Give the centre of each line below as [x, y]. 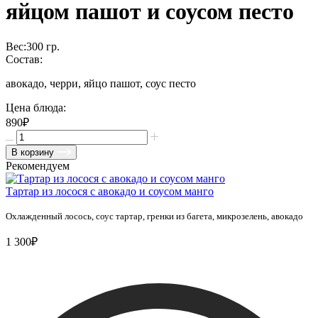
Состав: [24, 59]
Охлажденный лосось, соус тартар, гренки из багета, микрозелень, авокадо [154, 216]
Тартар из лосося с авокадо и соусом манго [110, 191]
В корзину [33, 152]
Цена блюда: [36, 107]
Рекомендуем [38, 165]
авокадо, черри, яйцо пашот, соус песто [101, 83]
